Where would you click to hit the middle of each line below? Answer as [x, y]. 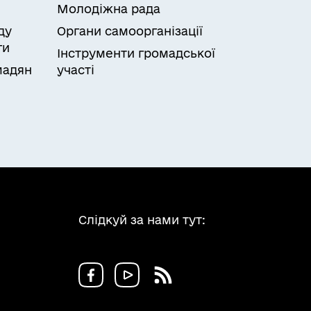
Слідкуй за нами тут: [142, 220]
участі [76, 70]
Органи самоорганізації [130, 31]
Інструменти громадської [136, 53]
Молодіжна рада [109, 9]
